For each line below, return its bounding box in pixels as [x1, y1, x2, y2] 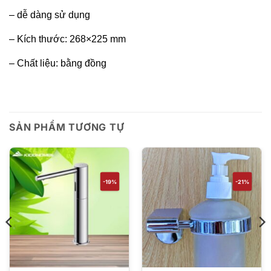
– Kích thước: [9, 34, 70, 45]
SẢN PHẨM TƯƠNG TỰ [9, 121, 125, 134]
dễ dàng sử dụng [17, 10, 90, 21]
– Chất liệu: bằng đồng [9, 58, 106, 69]
